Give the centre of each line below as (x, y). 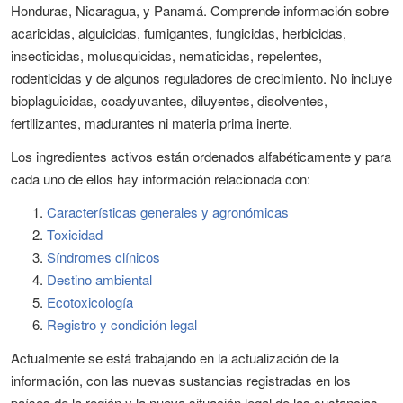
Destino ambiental (99, 279)
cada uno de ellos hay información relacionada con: (162, 179)
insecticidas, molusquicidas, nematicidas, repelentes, (166, 55)
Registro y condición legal (122, 324)
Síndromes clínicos (103, 257)
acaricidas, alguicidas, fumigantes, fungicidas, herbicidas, (179, 33)
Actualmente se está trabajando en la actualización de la (175, 358)
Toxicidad (75, 234)
